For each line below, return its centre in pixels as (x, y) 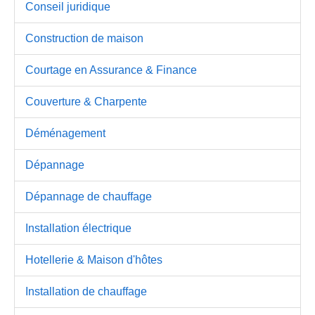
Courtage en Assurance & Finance (111, 70)
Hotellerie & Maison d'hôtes (94, 260)
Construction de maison (84, 39)
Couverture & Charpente (86, 102)
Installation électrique (78, 229)
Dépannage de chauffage (89, 197)
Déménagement (65, 134)
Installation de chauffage (86, 292)
